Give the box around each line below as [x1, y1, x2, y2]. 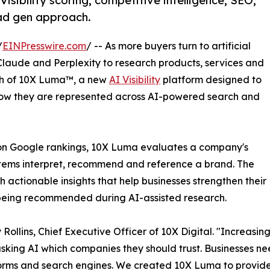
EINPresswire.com [2, 39, 86, 52]
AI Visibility [109, 73, 160, 86]
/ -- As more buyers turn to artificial [86, 39, 251, 52]
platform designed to [160, 73, 262, 86]
